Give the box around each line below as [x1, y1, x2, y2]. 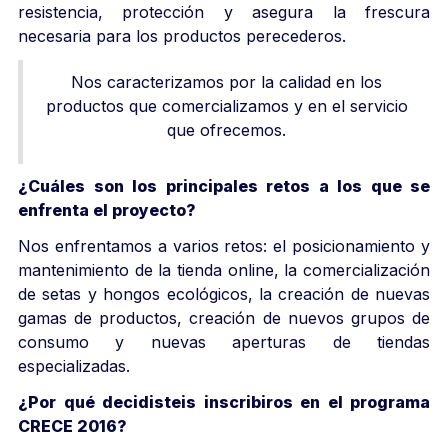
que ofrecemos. [167, 119, 286, 140]
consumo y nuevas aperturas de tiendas [18, 331, 430, 352]
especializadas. [18, 355, 130, 376]
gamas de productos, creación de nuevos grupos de [18, 307, 430, 328]
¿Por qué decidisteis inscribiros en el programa [18, 391, 430, 412]
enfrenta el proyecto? [18, 199, 196, 220]
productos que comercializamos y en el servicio [45, 95, 408, 116]
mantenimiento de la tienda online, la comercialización [18, 259, 430, 280]
